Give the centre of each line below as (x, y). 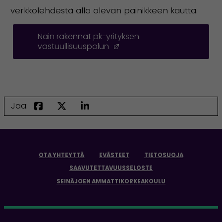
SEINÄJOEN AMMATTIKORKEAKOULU (111, 181)
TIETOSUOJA (164, 155)
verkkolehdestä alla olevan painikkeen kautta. (104, 11)
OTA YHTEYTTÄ (62, 155)
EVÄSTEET (114, 155)
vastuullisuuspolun (74, 46)
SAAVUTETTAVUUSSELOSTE (111, 168)
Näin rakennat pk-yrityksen (88, 36)
